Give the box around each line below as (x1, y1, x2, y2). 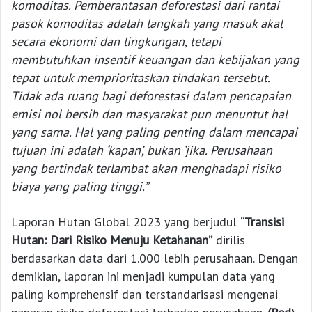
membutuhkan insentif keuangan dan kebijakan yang (11, 52, 299, 68)
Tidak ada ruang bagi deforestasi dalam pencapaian (11, 88, 291, 104)
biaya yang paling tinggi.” (11, 178, 148, 195)
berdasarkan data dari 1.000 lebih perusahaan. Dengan (11, 250, 298, 267)
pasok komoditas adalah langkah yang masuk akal (11, 15, 283, 32)
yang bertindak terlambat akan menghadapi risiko (11, 160, 281, 177)
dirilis (212, 232, 245, 249)
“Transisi (240, 214, 284, 231)
